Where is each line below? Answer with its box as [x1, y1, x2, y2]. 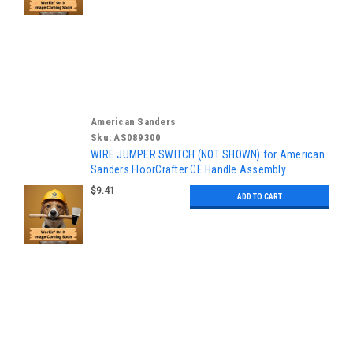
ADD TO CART [237, 191, 283, 201]
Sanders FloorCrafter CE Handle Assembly [91, 162, 286, 176]
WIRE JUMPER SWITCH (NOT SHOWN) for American [91, 147, 325, 161]
